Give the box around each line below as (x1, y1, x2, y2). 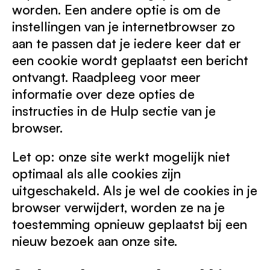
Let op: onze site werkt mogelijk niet (12, 148, 230, 165)
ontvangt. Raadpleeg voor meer (12, 69, 201, 85)
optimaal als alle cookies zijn (12, 165, 181, 181)
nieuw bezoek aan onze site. (12, 233, 177, 249)
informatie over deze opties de (12, 86, 195, 102)
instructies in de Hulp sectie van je (12, 102, 216, 119)
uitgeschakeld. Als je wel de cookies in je (12, 182, 257, 198)
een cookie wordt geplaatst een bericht (12, 52, 248, 68)
